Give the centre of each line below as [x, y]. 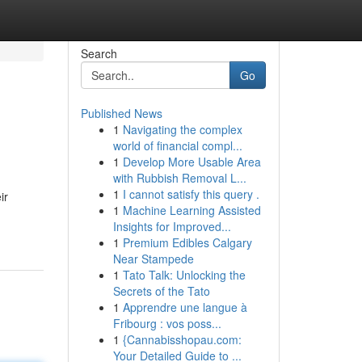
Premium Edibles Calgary [187, 242]
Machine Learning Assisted [192, 210]
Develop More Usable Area [192, 162]
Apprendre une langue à [185, 307]
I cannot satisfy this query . [191, 194]
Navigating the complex [182, 129]
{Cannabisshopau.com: [182, 339]
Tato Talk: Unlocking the [184, 275]
